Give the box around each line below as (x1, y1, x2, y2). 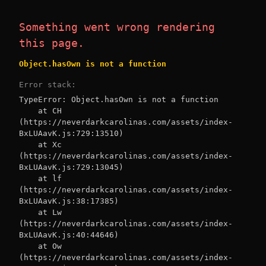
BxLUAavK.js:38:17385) (19, 197, 119, 205)
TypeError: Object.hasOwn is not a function (19, 95, 218, 104)
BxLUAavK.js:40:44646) (19, 230, 119, 239)
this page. (19, 37, 84, 49)
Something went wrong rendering (19, 21, 215, 33)
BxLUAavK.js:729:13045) (19, 163, 123, 172)
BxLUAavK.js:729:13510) (19, 129, 123, 138)
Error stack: (19, 80, 76, 89)
